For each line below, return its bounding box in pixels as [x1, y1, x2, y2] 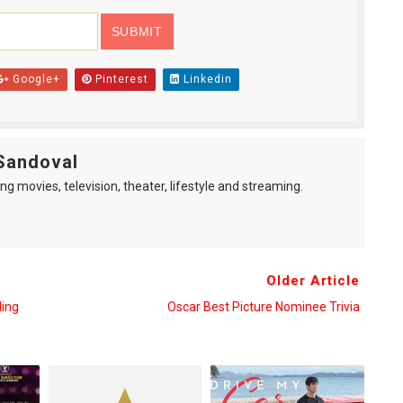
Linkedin [179, 73, 232, 85]
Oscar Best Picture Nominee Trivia [166, 300, 360, 314]
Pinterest [91, 73, 148, 85]
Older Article [265, 273, 360, 289]
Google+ [8, 73, 60, 85]
